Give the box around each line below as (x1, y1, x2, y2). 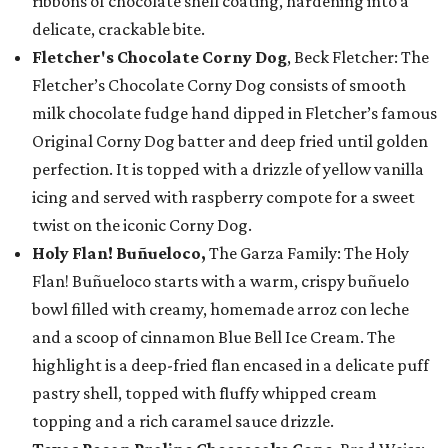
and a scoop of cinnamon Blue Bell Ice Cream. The (32, 327, 395, 347)
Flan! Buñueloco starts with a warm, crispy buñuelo (32, 271, 409, 291)
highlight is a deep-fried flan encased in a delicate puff (32, 355, 429, 375)
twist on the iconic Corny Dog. (32, 215, 252, 235)
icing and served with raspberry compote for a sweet (32, 187, 415, 207)
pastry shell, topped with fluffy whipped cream (32, 383, 377, 403)
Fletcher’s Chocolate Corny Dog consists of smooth (32, 75, 406, 95)
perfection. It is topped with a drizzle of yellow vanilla (32, 159, 424, 179)
